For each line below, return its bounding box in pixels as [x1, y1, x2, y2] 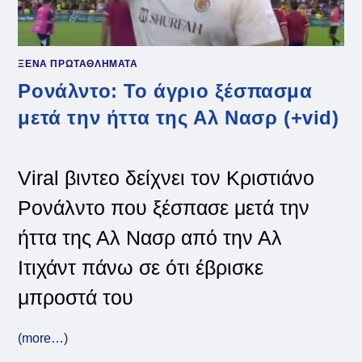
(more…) [18, 331, 69, 345]
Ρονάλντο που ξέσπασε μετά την [18, 196, 310, 219]
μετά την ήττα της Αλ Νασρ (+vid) [18, 107, 339, 128]
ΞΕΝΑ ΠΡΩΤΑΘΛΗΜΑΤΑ [18, 58, 138, 69]
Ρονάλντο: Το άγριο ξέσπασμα [18, 80, 313, 102]
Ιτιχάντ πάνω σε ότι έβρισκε [18, 256, 264, 279]
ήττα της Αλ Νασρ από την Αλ [18, 226, 283, 249]
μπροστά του [18, 286, 134, 309]
